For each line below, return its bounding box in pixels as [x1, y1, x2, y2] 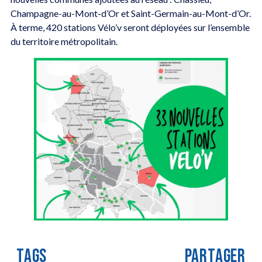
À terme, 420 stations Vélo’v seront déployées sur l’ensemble [10, 21, 250, 33]
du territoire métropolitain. [10, 35, 118, 47]
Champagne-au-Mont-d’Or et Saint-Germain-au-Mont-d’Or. [10, 7, 251, 19]
